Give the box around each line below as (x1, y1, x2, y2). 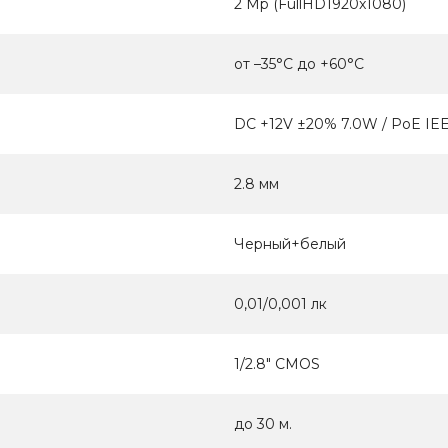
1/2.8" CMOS (234, 355, 320, 374)
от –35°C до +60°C (234, 55, 364, 74)
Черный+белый (234, 235, 346, 254)
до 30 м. (234, 415, 292, 434)
